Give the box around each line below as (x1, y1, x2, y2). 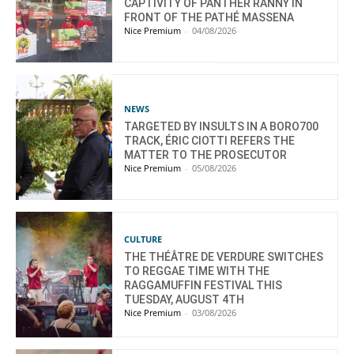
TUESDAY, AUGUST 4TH (124, 292, 245, 306)
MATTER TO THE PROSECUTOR (124, 148, 288, 161)
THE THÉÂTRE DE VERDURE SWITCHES (124, 250, 324, 263)
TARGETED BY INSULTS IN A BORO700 (124, 119, 319, 133)
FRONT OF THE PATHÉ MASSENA (124, 10, 295, 24)
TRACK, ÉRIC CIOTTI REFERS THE (124, 134, 296, 147)
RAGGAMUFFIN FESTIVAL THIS (124, 278, 283, 292)
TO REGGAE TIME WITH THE (124, 264, 270, 277)
